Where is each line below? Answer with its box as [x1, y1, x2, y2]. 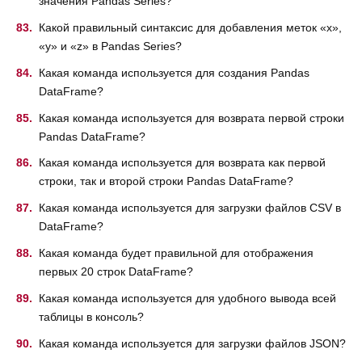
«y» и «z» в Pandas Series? [39, 40, 182, 53]
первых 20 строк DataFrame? [39, 265, 193, 279]
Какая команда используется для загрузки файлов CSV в [39, 201, 341, 215]
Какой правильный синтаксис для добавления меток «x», [39, 21, 342, 35]
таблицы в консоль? [39, 309, 144, 323]
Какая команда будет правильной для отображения [39, 246, 314, 260]
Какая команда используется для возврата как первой [39, 156, 326, 170]
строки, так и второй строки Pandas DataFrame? [39, 175, 293, 188]
